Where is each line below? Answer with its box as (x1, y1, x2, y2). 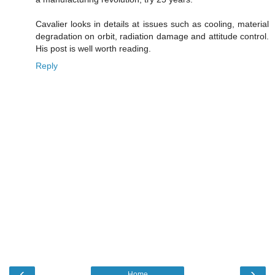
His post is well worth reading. (36, 43, 151, 53)
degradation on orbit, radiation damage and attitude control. (36, 31, 269, 41)
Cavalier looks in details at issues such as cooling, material (36, 18, 269, 29)
